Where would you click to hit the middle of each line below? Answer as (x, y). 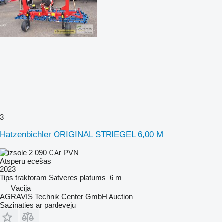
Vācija (21, 188)
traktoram (31, 177)
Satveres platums (77, 177)
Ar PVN (66, 152)
